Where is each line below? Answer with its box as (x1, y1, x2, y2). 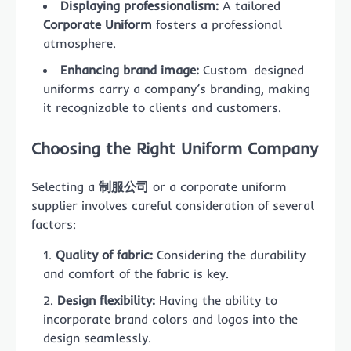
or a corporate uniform (149, 179, 287, 195)
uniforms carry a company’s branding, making (43, 80, 310, 96)
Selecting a (31, 179, 99, 195)
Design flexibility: (57, 292, 155, 309)
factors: (31, 216, 76, 233)
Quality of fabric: (56, 247, 153, 263)
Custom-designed (199, 61, 304, 78)
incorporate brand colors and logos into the (43, 311, 298, 327)
